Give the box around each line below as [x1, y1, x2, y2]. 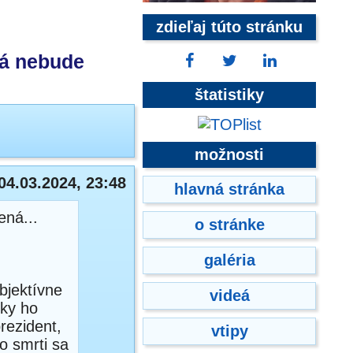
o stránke [194, 216, 265, 233]
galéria [203, 251, 255, 269]
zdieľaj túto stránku [156, 18, 303, 35]
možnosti [195, 146, 264, 163]
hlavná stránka [174, 180, 284, 198]
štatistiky [195, 86, 264, 103]
